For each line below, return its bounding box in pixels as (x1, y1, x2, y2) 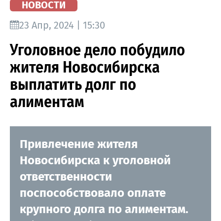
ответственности (20, 169, 112, 184)
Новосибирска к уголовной (20, 153, 171, 167)
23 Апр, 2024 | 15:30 (19, 19, 105, 31)
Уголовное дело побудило (10, 40, 185, 59)
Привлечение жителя (20, 137, 138, 151)
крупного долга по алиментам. (20, 202, 188, 216)
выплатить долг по (10, 74, 136, 94)
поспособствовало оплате (20, 185, 166, 200)
